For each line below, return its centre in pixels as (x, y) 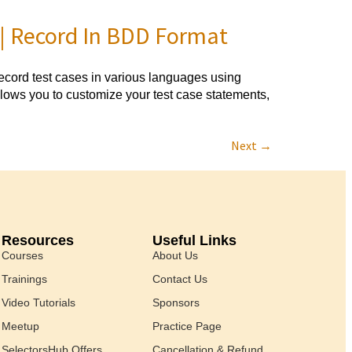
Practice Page (187, 326)
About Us (175, 255)
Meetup (20, 326)
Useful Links (194, 240)
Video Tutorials (38, 302)
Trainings (24, 279)
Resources (38, 240)
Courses (22, 255)
